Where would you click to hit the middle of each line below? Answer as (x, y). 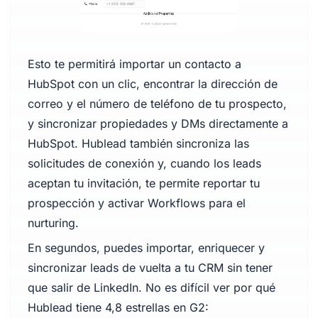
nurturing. (53, 223)
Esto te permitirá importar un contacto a (134, 64)
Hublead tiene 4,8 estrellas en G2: (118, 307)
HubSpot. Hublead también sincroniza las (138, 143)
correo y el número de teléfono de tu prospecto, (157, 104)
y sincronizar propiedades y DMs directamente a (158, 124)
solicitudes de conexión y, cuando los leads (144, 163)
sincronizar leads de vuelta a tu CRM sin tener (150, 268)
